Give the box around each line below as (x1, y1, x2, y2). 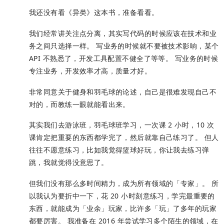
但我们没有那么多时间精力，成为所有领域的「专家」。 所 (29, 178, 219, 188)
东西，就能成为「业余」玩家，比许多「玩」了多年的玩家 (29, 203, 216, 213)
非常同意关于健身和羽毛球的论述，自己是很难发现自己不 (29, 86, 216, 96)
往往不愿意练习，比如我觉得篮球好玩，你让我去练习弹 (29, 145, 209, 155)
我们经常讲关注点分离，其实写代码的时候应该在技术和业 (29, 28, 216, 38)
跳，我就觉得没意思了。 (29, 157, 108, 167)
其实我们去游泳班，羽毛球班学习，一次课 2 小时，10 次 (29, 120, 214, 130)
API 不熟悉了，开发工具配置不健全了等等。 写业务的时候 (29, 53, 218, 63)
